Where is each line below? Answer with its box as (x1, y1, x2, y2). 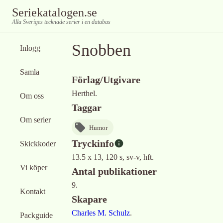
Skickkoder (20, 139, 56, 148)
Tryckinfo (72, 138, 114, 149)
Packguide (20, 211, 53, 220)
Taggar (72, 102, 102, 113)
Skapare (72, 194, 107, 205)
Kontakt (20, 187, 45, 196)
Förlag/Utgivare (72, 74, 140, 85)
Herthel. (72, 89, 97, 98)
